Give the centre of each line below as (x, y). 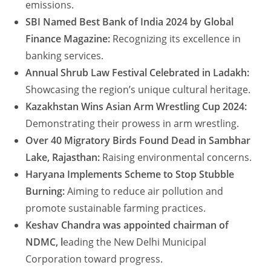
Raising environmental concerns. (176, 158)
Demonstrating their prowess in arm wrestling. (132, 124)
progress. (140, 259)
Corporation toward (71, 259)
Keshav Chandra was (75, 225)
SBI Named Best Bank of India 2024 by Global (130, 22)
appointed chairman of (176, 225)
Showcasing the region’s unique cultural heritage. (138, 90)
